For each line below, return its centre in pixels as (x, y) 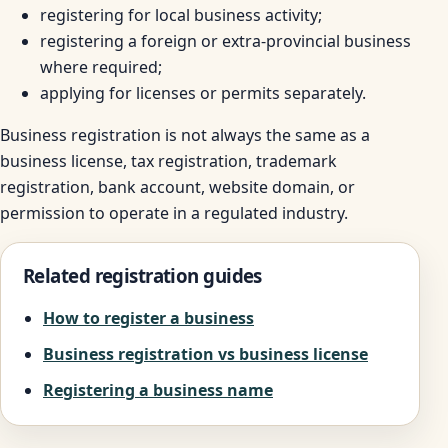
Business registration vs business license (205, 353)
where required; (101, 66)
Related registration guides (142, 275)
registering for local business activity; (181, 14)
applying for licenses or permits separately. (203, 92)
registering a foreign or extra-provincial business (225, 40)
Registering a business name (158, 389)
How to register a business (148, 317)
